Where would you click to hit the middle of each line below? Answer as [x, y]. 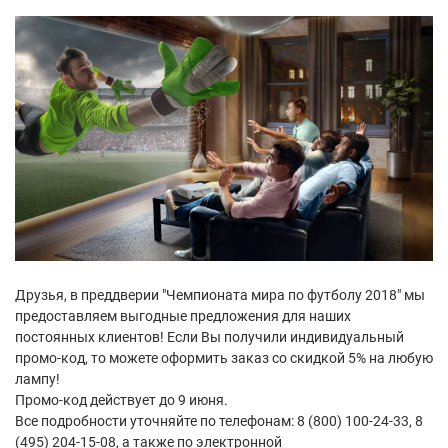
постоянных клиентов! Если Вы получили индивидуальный [209, 337]
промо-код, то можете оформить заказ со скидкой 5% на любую [224, 358]
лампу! [37, 379]
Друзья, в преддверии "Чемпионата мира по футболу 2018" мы [220, 295]
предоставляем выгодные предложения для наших [183, 316]
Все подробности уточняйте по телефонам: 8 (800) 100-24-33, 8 [219, 421]
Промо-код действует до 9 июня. [121, 400]
